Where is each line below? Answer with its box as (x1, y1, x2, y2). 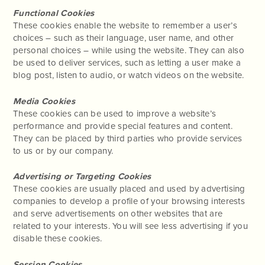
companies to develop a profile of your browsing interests (13, 196, 245, 206)
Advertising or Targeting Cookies (13, 171, 151, 182)
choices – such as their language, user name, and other (13, 33, 234, 43)
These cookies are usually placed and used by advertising (13, 183, 245, 194)
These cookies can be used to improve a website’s (13, 108, 216, 119)
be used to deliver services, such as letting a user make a (13, 57, 241, 68)
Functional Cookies (13, 8, 95, 18)
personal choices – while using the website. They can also (13, 45, 245, 56)
